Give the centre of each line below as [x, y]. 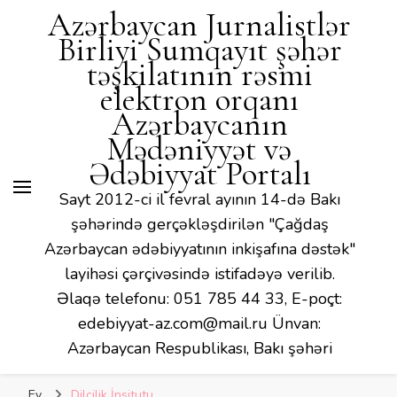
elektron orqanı [199, 100]
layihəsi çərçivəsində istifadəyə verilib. [199, 274]
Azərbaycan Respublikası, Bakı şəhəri [199, 348]
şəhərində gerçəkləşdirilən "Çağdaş [199, 224]
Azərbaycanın [199, 125]
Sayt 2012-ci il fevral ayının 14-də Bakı [199, 199]
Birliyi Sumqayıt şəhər [199, 50]
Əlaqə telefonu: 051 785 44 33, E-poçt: [199, 299]
